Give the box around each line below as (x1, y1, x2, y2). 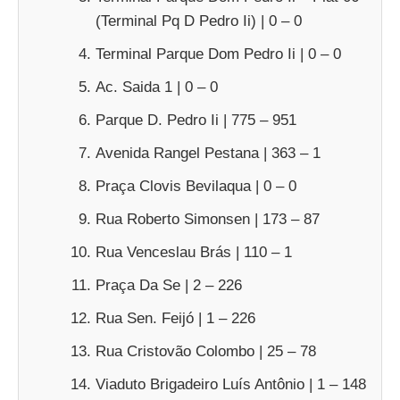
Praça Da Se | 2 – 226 (96, 277, 242, 294)
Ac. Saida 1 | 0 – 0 (96, 79, 218, 96)
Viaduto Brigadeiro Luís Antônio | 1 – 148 (96, 376, 366, 393)
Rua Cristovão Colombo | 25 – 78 (96, 343, 316, 360)
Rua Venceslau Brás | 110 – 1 (96, 244, 292, 261)
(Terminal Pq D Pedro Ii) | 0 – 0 (96, 12, 302, 29)
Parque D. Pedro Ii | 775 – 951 (96, 112, 296, 129)
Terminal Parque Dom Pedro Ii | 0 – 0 (96, 46, 341, 62)
